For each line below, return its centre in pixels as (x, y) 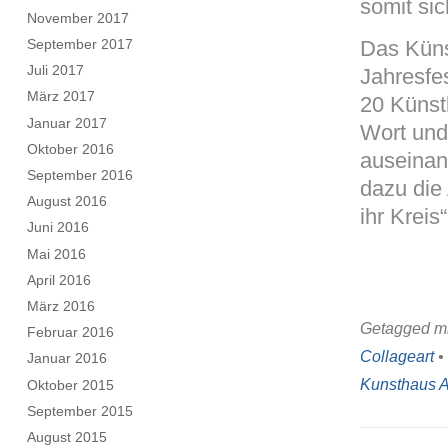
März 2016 (61, 305)
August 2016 (67, 201)
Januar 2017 (67, 122)
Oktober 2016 (71, 148)
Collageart (397, 356)
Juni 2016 (58, 227)
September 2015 (80, 410)
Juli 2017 (56, 70)
